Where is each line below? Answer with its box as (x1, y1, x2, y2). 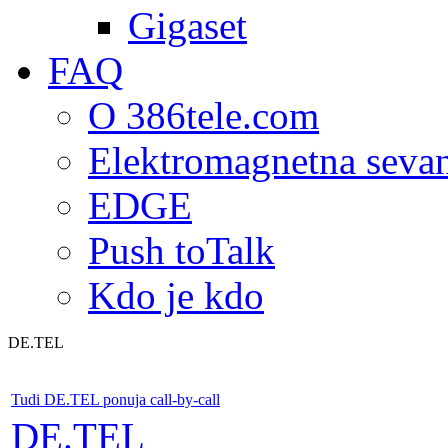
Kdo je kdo (88, 274, 264, 317)
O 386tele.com (88, 94, 319, 137)
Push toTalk (88, 229, 275, 272)
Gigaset (128, 4, 247, 47)
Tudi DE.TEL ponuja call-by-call (11, 391, 220, 408)
